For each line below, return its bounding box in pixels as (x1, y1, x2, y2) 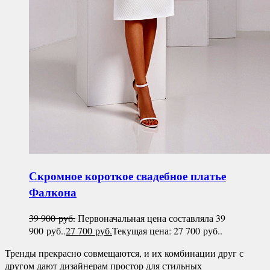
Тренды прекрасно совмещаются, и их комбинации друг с (5, 246, 243, 259)
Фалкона (29, 184, 77, 201)
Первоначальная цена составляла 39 (78, 211, 225, 224)
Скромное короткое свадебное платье (29, 168, 226, 184)
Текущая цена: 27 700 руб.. (112, 224, 222, 237)
